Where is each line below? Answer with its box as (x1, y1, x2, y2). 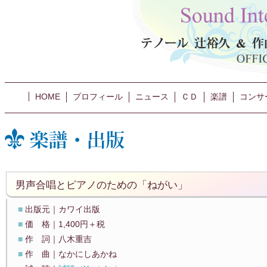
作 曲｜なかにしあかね (25, 249, 117, 259)
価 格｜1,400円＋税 (25, 219, 105, 229)
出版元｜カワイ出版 (25, 204, 100, 214)
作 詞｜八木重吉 (25, 234, 92, 244)
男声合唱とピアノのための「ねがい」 (15, 179, 188, 191)
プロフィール (73, 92, 123, 101)
